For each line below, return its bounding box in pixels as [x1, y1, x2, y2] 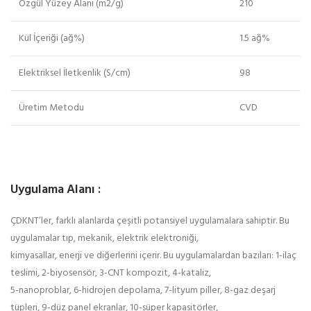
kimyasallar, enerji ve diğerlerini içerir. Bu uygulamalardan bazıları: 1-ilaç [10, 247, 296, 264]
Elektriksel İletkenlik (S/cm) [19, 65, 131, 81]
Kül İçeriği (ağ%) [19, 30, 85, 47]
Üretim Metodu [19, 99, 84, 116]
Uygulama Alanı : [10, 179, 101, 200]
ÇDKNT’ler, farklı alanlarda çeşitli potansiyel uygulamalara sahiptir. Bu [10, 212, 289, 229]
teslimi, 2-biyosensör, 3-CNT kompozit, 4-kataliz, [10, 264, 211, 281]
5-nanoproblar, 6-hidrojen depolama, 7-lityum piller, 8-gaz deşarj [10, 282, 276, 299]
